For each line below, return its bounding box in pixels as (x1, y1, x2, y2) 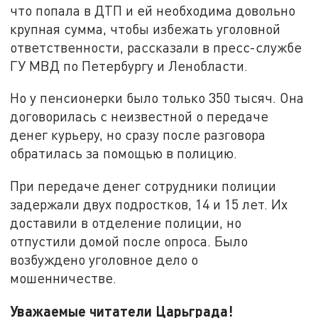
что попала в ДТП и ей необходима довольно (10, 1, 296, 18)
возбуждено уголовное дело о (10, 251, 199, 268)
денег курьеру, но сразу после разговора (10, 126, 266, 143)
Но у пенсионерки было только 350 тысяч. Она (10, 89, 305, 106)
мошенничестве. (10, 270, 117, 287)
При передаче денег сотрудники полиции (10, 177, 277, 194)
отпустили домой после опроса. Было (10, 233, 248, 250)
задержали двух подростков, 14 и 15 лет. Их (10, 196, 288, 213)
